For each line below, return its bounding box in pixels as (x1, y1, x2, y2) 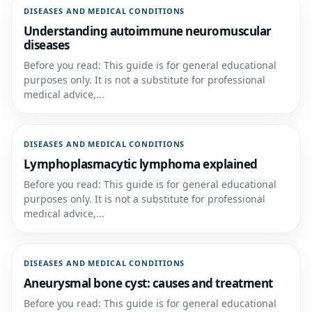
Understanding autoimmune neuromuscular (24, 23, 272, 39)
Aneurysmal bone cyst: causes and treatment (24, 275, 273, 291)
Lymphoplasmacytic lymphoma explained (24, 156, 258, 172)
